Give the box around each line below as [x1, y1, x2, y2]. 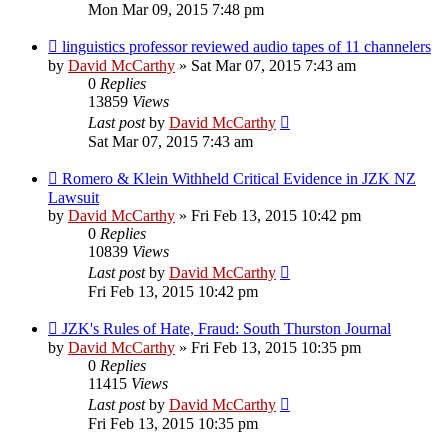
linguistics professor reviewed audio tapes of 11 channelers [62, 37, 431, 55]
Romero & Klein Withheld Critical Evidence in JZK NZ [62, 169, 416, 187]
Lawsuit [48, 188, 99, 206]
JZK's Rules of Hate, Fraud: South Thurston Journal [62, 319, 391, 337]
